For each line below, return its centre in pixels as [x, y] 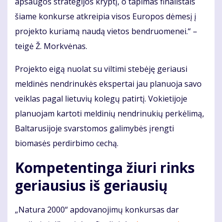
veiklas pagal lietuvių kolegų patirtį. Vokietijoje [101, 99]
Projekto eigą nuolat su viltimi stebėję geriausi [101, 69]
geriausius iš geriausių [91, 186]
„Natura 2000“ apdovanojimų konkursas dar [97, 210]
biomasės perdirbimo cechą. [67, 143]
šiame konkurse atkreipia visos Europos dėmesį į [106, 17]
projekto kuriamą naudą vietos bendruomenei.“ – [106, 31]
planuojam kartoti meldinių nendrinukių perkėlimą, [110, 114]
